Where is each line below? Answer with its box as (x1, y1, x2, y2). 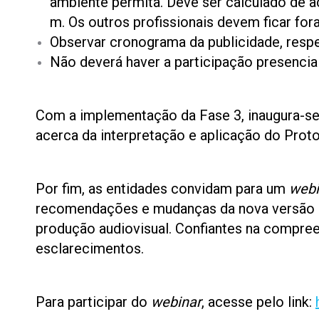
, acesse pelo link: (202, 293, 312, 310)
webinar (147, 293, 202, 310)
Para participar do (36, 293, 147, 310)
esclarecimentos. (36, 240, 144, 257)
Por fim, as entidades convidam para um (36, 180, 289, 197)
